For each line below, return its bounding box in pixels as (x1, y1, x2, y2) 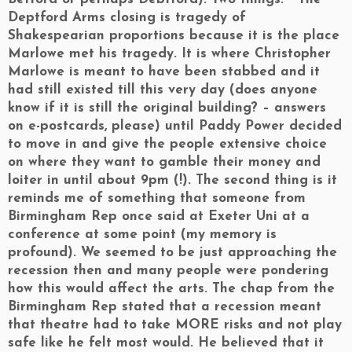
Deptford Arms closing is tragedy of (8, 11, 246, 24)
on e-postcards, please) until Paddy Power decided (8, 119, 342, 133)
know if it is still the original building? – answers (8, 101, 326, 115)
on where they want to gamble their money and (8, 156, 321, 169)
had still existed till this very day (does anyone (8, 83, 317, 97)
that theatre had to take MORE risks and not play (8, 318, 342, 332)
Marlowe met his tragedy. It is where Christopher (8, 47, 331, 60)
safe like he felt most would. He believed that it (8, 336, 324, 350)
